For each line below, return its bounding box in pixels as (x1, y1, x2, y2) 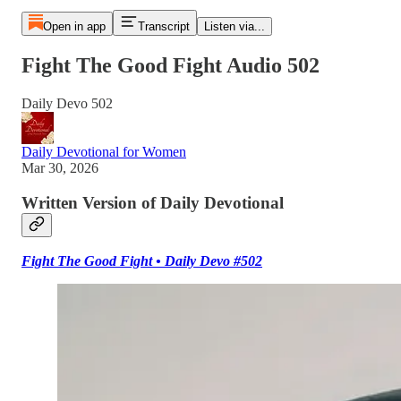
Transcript (137, 20, 190, 33)
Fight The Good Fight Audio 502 (21, 53, 320, 77)
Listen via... (203, 20, 265, 33)
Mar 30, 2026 (21, 159, 98, 175)
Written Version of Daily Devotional (21, 192, 284, 212)
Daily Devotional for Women (21, 143, 186, 159)
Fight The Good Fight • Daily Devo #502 (21, 253, 262, 269)
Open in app (42, 20, 106, 33)
